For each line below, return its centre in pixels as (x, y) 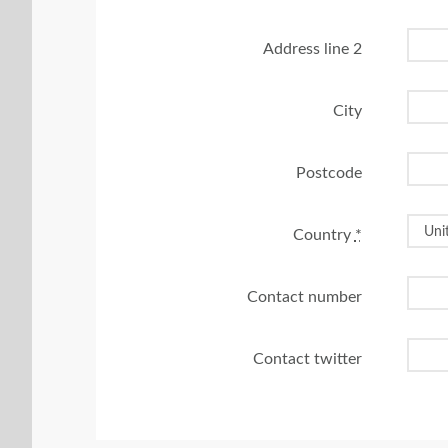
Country (323, 234)
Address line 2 (312, 48)
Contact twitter (307, 358)
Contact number (304, 296)
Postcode (328, 172)
